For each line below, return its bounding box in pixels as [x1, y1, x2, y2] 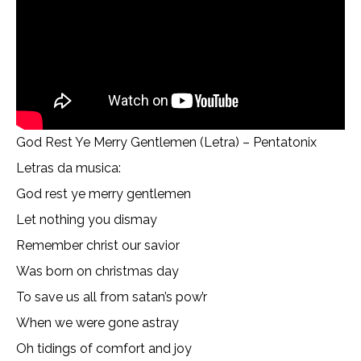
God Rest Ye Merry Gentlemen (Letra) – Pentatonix [16, 135, 317, 150]
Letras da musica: [16, 160, 121, 176]
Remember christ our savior [16, 238, 180, 253]
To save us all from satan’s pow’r [16, 289, 207, 305]
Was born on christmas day [16, 263, 179, 279]
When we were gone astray [16, 315, 179, 330]
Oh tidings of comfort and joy [16, 341, 192, 356]
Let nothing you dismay [16, 212, 157, 227]
